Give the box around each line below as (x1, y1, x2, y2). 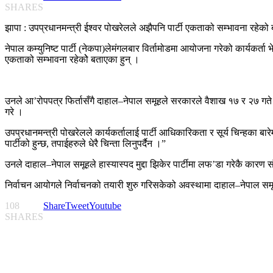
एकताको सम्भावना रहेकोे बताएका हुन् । (5, 54, 142, 65)
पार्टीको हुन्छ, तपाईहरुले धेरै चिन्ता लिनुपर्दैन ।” (5, 138, 166, 149)
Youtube (89, 200, 121, 211)
